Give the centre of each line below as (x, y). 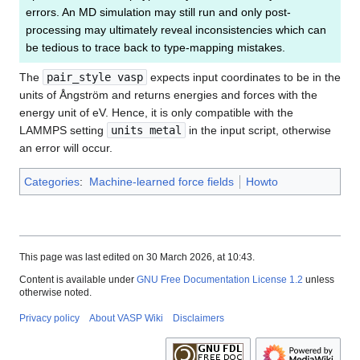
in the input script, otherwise (258, 131)
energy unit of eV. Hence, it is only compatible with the (156, 113)
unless (319, 280)
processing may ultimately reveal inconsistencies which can (176, 30)
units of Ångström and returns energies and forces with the (168, 95)
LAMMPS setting (63, 131)
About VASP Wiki (126, 319)
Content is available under (78, 280)
